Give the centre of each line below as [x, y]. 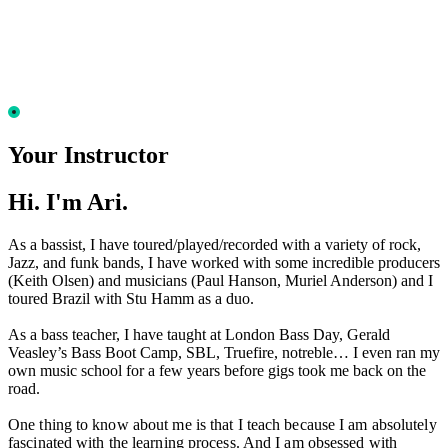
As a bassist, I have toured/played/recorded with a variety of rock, [214, 244]
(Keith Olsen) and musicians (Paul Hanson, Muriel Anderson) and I [220, 280]
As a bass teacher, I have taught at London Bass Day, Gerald [199, 334]
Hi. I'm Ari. [68, 201]
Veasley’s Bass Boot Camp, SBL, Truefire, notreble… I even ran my [224, 352]
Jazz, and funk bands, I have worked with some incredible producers [224, 262]
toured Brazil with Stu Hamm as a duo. [131, 298]
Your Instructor [88, 155]
